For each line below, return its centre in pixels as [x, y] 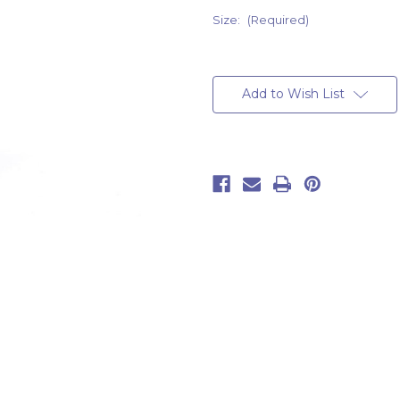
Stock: [231, 89]
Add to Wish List [293, 94]
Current [235, 72]
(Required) [278, 20]
